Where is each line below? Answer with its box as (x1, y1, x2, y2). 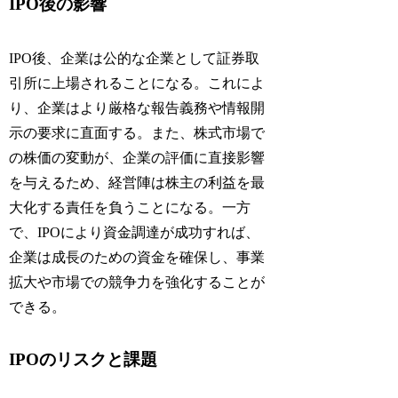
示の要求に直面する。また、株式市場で (9, 124, 266, 140)
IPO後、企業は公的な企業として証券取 (9, 50, 260, 66)
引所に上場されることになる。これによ (9, 75, 266, 91)
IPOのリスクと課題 (9, 350, 158, 370)
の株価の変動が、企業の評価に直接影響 (9, 149, 266, 165)
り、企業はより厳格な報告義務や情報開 (9, 99, 266, 115)
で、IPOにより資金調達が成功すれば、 (9, 224, 260, 240)
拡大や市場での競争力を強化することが (9, 274, 266, 290)
